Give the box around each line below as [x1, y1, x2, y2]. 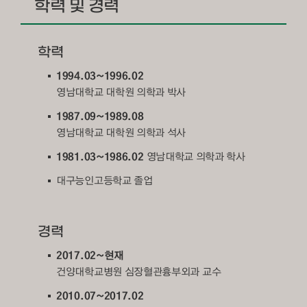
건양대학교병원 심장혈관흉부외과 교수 [56, 264, 221, 280]
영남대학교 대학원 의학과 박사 [56, 84, 186, 100]
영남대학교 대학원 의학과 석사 [56, 125, 186, 140]
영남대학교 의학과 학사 [146, 149, 245, 164]
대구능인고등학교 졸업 [56, 173, 153, 188]
